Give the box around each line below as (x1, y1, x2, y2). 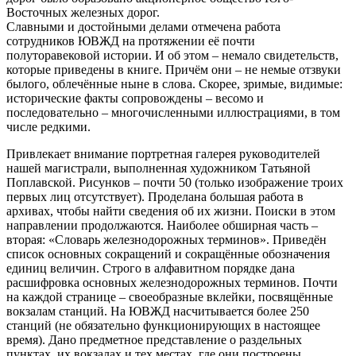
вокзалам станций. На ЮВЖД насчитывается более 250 (6, 304, 309, 318)
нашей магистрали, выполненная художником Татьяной (6, 161, 311, 175)
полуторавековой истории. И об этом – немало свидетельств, (6, 48, 339, 62)
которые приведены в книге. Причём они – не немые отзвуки (6, 63, 341, 76)
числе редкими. (6, 120, 91, 133)
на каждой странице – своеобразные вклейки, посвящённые (6, 290, 333, 304)
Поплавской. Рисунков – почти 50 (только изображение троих (6, 176, 343, 189)
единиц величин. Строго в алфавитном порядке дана (6, 261, 295, 275)
